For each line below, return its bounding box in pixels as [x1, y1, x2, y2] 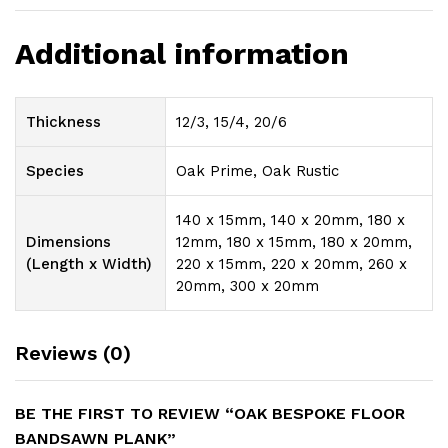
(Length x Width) [26, 254, 152, 273]
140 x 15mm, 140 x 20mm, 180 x [176, 210, 405, 229]
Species [26, 161, 84, 180]
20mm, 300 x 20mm [176, 276, 319, 295]
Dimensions [26, 232, 111, 251]
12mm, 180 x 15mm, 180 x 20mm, [176, 232, 412, 251]
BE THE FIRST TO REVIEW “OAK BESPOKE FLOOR [15, 403, 405, 423]
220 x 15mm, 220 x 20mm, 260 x [176, 254, 407, 273]
